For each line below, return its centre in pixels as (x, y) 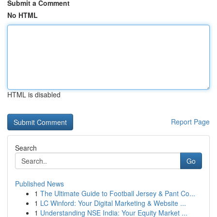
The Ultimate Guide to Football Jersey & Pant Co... (118, 193)
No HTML (23, 15)
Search (26, 148)
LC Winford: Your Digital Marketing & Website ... (113, 203)
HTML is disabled (34, 94)
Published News (39, 184)
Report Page (190, 122)
